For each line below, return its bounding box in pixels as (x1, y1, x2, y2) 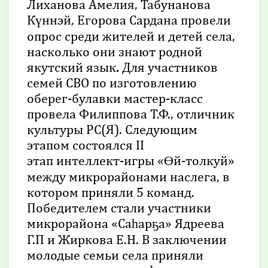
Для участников (122, 59, 218, 75)
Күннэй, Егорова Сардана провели (27, 11, 231, 28)
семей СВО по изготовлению (27, 74, 197, 90)
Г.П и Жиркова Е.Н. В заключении (27, 231, 227, 247)
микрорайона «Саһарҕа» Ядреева (27, 215, 224, 231)
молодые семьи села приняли (27, 246, 203, 263)
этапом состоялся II (27, 136, 144, 153)
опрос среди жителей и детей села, (27, 28, 235, 44)
